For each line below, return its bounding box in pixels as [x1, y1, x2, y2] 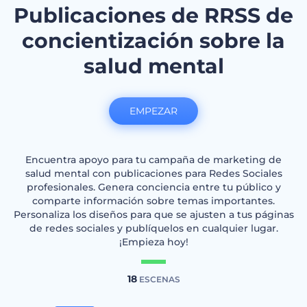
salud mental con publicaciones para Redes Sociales [25, 167, 282, 180]
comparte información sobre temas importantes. [32, 195, 275, 207]
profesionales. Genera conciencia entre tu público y [26, 181, 281, 193]
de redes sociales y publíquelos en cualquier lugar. [29, 222, 278, 234]
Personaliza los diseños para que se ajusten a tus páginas [13, 208, 294, 221]
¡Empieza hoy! [119, 236, 188, 248]
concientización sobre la [22, 28, 285, 53]
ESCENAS [136, 274, 180, 284]
